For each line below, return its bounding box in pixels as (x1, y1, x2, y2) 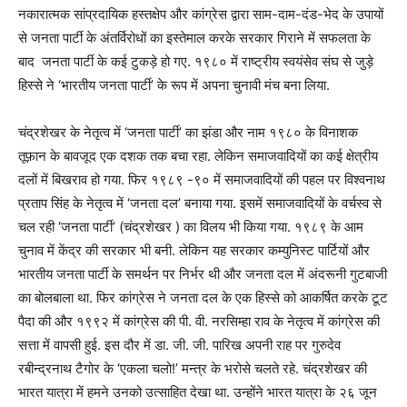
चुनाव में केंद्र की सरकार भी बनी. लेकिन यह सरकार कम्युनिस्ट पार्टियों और (18, 242, 370, 260)
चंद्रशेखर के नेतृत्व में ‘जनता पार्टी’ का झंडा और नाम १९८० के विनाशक (18, 124, 358, 142)
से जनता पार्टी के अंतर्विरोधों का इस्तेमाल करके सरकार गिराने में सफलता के (18, 29, 371, 47)
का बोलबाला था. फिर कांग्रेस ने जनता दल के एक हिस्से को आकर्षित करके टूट (18, 289, 388, 307)
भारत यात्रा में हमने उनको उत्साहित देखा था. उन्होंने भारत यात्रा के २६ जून (18, 383, 377, 402)
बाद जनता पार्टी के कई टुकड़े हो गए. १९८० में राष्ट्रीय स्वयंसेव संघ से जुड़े (18, 53, 377, 71)
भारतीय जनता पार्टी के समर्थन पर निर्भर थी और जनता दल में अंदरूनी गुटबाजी (18, 265, 387, 283)
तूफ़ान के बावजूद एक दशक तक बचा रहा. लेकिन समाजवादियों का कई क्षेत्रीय (18, 147, 378, 165)
